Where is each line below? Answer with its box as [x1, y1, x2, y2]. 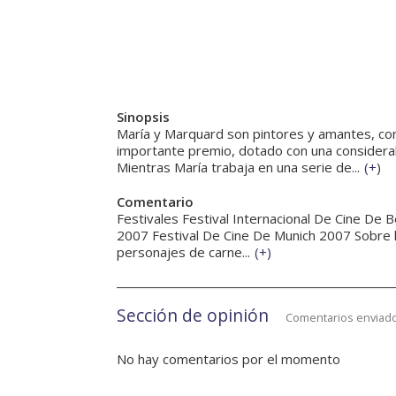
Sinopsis [117, 108, 170, 126]
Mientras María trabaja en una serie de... [117, 158, 360, 177]
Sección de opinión [117, 303, 269, 328]
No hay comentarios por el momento [117, 350, 340, 369]
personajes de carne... [117, 243, 250, 262]
